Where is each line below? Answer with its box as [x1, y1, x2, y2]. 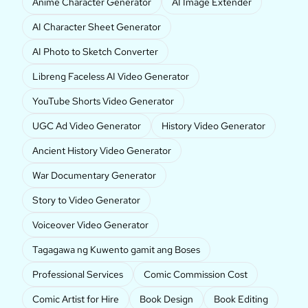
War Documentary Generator [32, 169, 156, 182]
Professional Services [32, 268, 123, 281]
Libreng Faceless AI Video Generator [32, 70, 189, 83]
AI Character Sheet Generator [32, 21, 161, 34]
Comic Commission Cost [144, 268, 247, 281]
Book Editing [214, 293, 268, 306]
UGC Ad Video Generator [32, 120, 141, 133]
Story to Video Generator [32, 194, 140, 207]
